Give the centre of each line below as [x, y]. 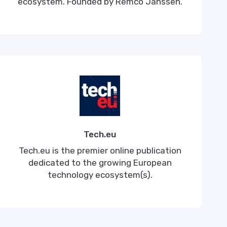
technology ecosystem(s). [100, 175]
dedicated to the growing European [100, 163]
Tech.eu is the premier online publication [100, 150]
